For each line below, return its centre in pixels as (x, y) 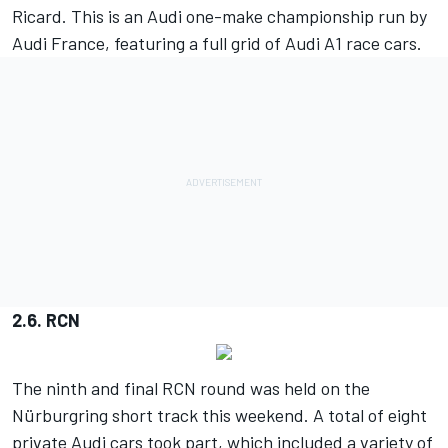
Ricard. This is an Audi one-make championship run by (219, 16)
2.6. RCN (46, 320)
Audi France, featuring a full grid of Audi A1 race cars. (217, 43)
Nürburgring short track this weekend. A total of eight (219, 415)
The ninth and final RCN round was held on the (191, 388)
